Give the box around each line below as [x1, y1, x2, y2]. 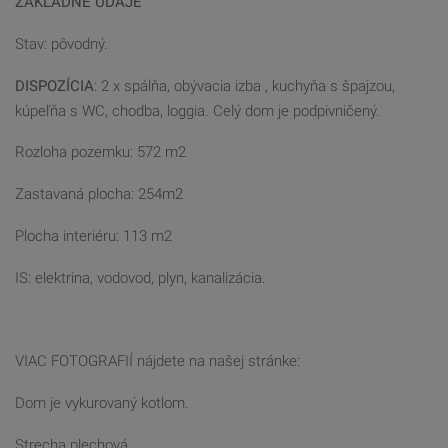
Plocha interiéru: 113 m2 [15, 226, 172, 245]
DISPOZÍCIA [15, 76, 94, 95]
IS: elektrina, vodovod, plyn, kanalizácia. [15, 268, 266, 287]
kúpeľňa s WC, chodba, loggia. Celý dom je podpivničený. [15, 101, 380, 120]
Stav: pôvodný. [15, 34, 108, 53]
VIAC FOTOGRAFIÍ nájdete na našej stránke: [15, 352, 300, 371]
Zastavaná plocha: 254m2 [15, 185, 183, 204]
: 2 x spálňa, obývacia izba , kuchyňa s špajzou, [94, 76, 395, 95]
